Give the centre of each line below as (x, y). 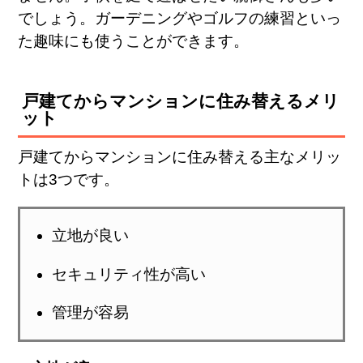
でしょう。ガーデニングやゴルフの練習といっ (180, 19)
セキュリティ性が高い (128, 274)
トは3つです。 (69, 180)
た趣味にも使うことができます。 (134, 41)
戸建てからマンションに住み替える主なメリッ (180, 157)
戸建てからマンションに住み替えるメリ (181, 102)
